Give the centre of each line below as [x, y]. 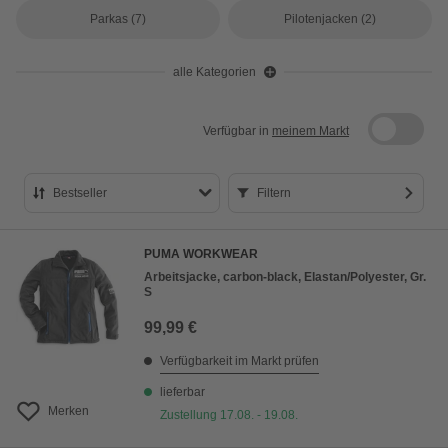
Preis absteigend [125, 305]
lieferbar [182, 392]
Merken [68, 411]
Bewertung [103, 339]
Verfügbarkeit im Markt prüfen [239, 361]
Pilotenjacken [320, 19]
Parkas [108, 19]
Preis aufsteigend [127, 271]
